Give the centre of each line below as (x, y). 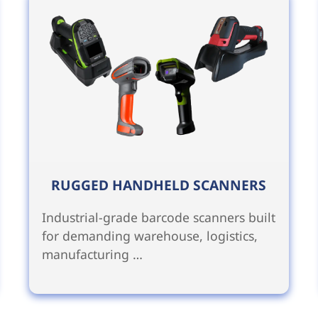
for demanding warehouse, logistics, (150, 236)
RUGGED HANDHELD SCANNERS (159, 185)
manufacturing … (93, 254)
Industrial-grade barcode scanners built (159, 218)
